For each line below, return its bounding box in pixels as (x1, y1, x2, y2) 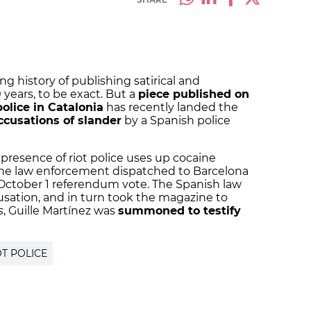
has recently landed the (103, 101, 238, 115)
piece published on (138, 87, 249, 101)
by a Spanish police (121, 114, 230, 128)
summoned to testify (118, 204, 241, 218)
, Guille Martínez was (3, 204, 118, 218)
